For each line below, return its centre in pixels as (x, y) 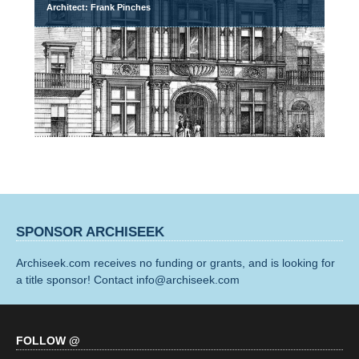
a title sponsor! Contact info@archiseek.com (128, 279)
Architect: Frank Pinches (99, 7)
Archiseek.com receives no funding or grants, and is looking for (175, 262)
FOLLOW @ (48, 340)
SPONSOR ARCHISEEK (90, 232)
